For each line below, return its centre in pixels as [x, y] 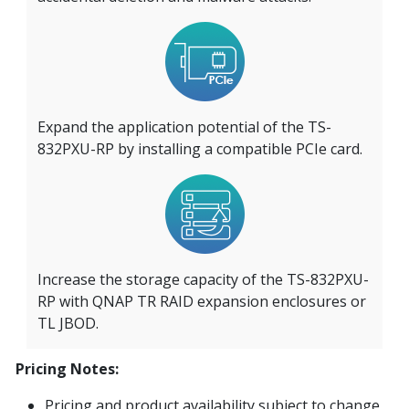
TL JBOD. [68, 323]
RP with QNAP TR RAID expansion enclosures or [202, 301]
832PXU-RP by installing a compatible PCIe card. [200, 148]
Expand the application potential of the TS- [184, 126]
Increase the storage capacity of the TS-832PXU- [203, 279]
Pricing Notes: [67, 368]
